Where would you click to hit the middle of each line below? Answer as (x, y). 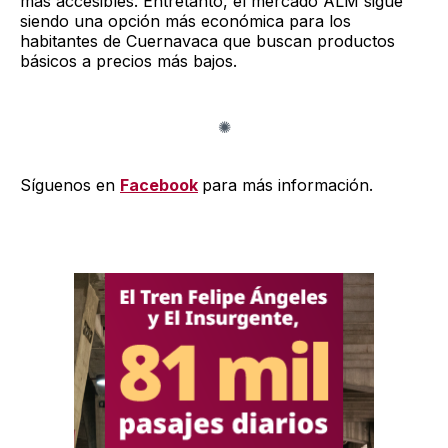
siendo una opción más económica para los (185, 20)
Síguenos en (70, 184)
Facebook (159, 184)
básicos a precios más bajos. (128, 60)
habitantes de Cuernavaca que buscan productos (207, 40)
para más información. (287, 184)
